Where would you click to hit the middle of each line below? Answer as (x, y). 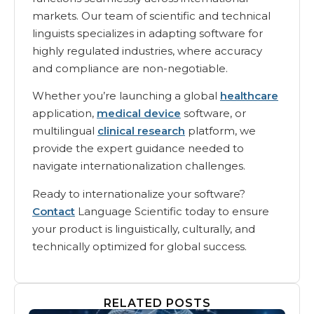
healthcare (249, 96)
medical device (139, 114)
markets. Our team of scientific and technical (151, 15)
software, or (213, 114)
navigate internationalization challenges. (139, 166)
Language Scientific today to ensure (172, 211)
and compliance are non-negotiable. (130, 68)
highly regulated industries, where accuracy (147, 50)
